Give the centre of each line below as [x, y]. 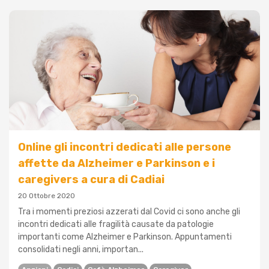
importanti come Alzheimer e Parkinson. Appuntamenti [125, 237]
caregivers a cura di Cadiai [91, 180]
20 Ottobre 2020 [47, 196]
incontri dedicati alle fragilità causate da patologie [116, 225]
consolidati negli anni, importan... [81, 250]
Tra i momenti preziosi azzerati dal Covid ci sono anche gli [129, 212]
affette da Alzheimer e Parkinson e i [116, 164]
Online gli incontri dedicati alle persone [125, 147]
